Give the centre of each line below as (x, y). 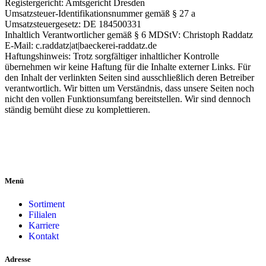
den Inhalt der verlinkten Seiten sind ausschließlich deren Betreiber (129, 78)
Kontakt (44, 236)
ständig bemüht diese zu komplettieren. (77, 110)
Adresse (18, 259)
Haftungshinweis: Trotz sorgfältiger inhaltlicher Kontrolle (112, 56)
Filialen (42, 214)
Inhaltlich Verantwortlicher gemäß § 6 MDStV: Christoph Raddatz (129, 35)
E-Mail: (20, 46)
